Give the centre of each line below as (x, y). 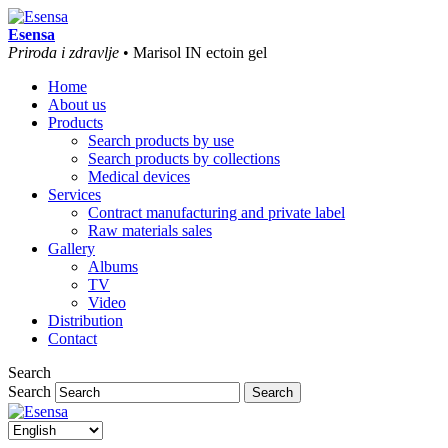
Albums (113, 266)
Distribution (85, 320)
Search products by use (161, 140)
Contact (72, 338)
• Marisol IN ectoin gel (193, 52)
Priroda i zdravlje (63, 52)
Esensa (31, 34)
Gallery (71, 248)
